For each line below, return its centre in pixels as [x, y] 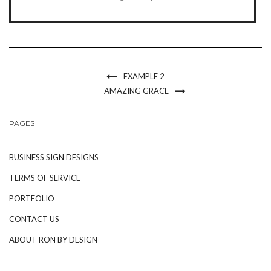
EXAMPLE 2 [144, 76]
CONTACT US [34, 219]
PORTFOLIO [32, 198]
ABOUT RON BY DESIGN [53, 240]
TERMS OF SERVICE [45, 178]
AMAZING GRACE [136, 91]
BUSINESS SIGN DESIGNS [54, 157]
